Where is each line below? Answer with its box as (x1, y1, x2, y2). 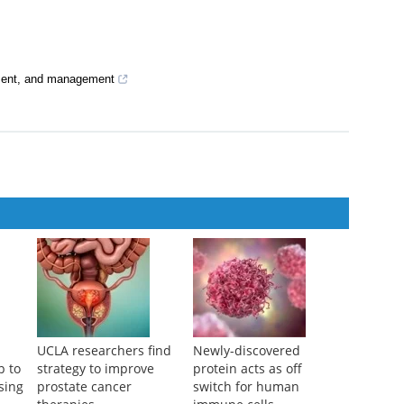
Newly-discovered (192, 342, 300, 360)
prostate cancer (36, 378, 132, 396)
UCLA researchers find (36, 342, 171, 360)
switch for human (192, 378, 299, 396)
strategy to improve (36, 360, 154, 378)
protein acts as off (192, 360, 302, 378)
